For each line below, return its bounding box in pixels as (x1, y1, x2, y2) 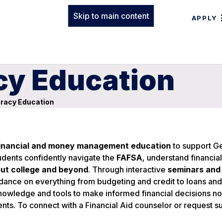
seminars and (167, 165, 221, 174)
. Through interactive (88, 165, 167, 174)
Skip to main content (73, 11, 149, 21)
